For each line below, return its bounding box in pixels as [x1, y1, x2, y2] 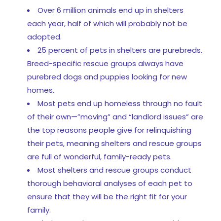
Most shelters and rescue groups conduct [37, 164, 191, 175]
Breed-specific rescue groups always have [27, 58, 184, 69]
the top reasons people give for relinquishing [27, 124, 191, 135]
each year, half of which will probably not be [27, 18, 187, 29]
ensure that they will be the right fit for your [27, 191, 187, 202]
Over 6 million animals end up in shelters [37, 4, 184, 15]
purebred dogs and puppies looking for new [27, 71, 187, 82]
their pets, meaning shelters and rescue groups [27, 138, 202, 148]
